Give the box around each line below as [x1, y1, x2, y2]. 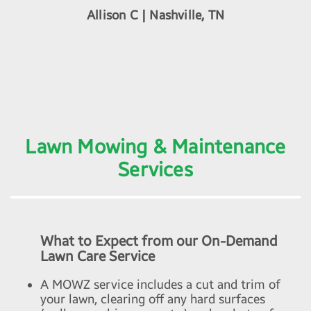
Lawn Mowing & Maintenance [25, 135, 286, 160]
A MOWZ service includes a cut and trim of [40, 277, 280, 293]
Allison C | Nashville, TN [87, 8, 224, 24]
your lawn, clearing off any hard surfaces [40, 292, 265, 308]
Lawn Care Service [40, 248, 155, 265]
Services [118, 158, 193, 183]
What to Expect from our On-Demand [40, 233, 278, 250]
